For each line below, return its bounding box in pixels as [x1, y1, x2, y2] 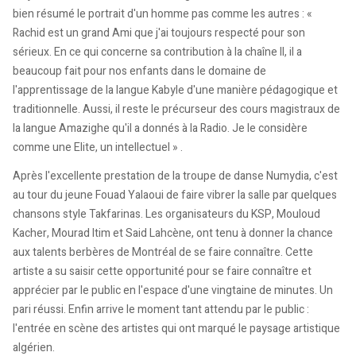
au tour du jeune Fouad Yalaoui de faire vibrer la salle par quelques [13, 186, 337, 203]
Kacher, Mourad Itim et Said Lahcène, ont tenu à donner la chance [13, 224, 333, 242]
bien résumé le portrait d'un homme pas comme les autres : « [13, 6, 312, 23]
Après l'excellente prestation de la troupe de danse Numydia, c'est [13, 167, 338, 184]
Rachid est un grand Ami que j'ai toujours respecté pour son [13, 25, 305, 42]
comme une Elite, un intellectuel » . [13, 139, 183, 157]
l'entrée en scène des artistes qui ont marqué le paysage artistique [13, 319, 340, 337]
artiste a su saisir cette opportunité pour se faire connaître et [13, 262, 311, 280]
